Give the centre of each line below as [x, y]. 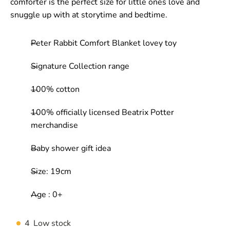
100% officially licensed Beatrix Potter [102, 112]
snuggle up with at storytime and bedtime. [89, 15]
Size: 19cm [51, 171]
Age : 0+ [47, 195]
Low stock [52, 223]
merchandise [54, 125]
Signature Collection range [80, 66]
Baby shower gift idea [72, 148]
